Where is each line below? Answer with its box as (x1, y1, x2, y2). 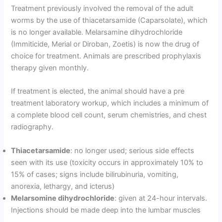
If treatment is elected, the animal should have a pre (11, 87, 185, 96)
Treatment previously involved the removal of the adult (11, 3, 194, 13)
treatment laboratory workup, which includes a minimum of (11, 99, 209, 108)
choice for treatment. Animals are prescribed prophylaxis (11, 51, 202, 60)
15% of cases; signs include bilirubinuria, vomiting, (11, 169, 179, 179)
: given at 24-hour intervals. (114, 193, 208, 203)
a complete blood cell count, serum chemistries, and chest (11, 111, 207, 120)
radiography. (11, 122, 54, 132)
